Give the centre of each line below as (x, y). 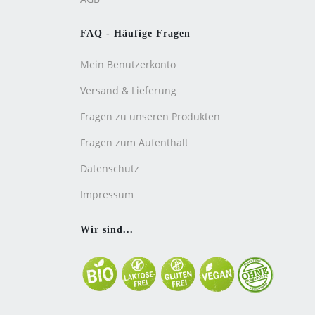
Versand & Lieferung (128, 90)
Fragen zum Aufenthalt (134, 142)
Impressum (107, 194)
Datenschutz (110, 168)
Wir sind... (107, 230)
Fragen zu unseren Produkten (150, 116)
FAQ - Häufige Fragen (135, 33)
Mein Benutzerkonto (128, 64)
